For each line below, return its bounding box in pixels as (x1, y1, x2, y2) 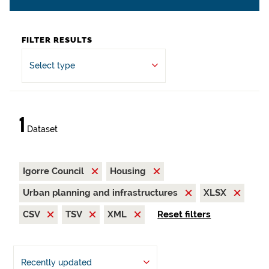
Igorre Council (23, 166, 86, 177)
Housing (110, 166, 148, 177)
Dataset (25, 124, 58, 134)
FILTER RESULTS (22, 35, 92, 44)
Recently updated (20, 258, 92, 267)
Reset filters (157, 209, 211, 220)
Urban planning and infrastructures (23, 187, 180, 198)
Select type (29, 61, 75, 70)
